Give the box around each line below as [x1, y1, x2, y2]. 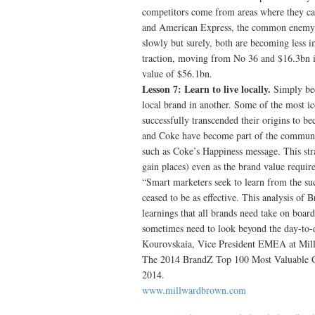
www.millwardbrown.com [142, 283, 246, 297]
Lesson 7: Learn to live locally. [142, 82, 274, 96]
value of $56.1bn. [142, 67, 212, 80]
